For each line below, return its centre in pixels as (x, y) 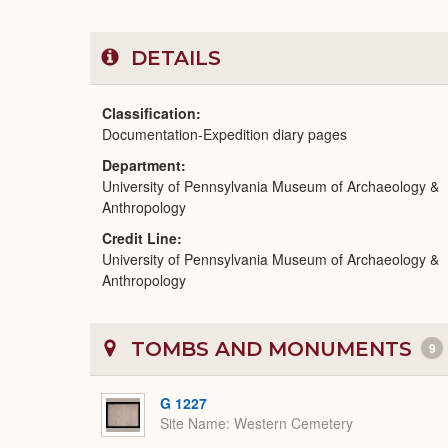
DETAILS (173, 58)
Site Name (193, 423)
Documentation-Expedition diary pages (224, 134)
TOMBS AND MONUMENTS (271, 349)
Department (141, 165)
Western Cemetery (293, 423)
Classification (149, 113)
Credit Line (139, 238)
